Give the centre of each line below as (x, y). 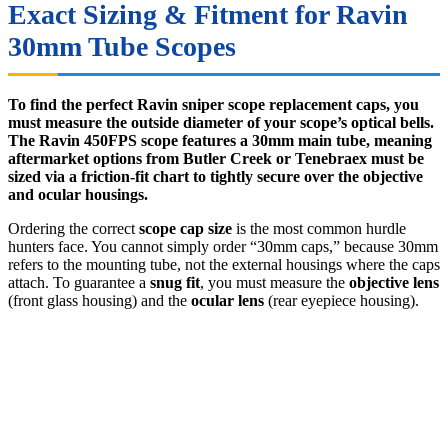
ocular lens (227, 301)
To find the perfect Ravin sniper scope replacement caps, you (213, 105)
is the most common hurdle (319, 229)
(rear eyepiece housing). (341, 301)
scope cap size (185, 229)
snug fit (175, 283)
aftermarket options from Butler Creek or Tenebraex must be (216, 159)
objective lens (394, 283)
